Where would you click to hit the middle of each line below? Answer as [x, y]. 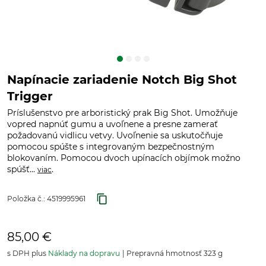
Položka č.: [27, 199]
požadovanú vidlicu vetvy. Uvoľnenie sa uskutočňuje [115, 135]
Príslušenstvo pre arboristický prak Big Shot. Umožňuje [122, 113]
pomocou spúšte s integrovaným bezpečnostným [111, 147]
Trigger [30, 96]
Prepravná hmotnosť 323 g [174, 253]
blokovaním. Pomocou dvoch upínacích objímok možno [124, 158]
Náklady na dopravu [84, 253]
